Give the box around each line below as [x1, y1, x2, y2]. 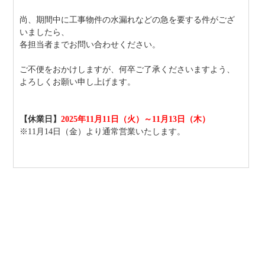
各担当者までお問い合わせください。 [20, 40, 163, 49]
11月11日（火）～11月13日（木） [86, 115, 211, 124]
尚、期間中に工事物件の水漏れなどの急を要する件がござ [20, 15, 235, 24]
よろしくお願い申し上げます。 [20, 77, 136, 86]
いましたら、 [20, 28, 70, 37]
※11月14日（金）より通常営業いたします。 [20, 127, 186, 136]
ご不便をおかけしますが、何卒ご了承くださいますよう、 [20, 65, 235, 74]
